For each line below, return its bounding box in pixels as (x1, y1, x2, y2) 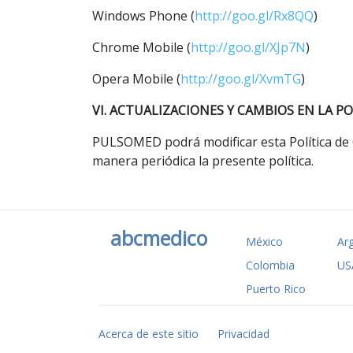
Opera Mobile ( (92, 69, 180, 87)
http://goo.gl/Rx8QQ (195, 6, 314, 24)
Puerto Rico (245, 281, 306, 296)
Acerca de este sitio (98, 325, 199, 341)
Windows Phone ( (92, 6, 195, 24)
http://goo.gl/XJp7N (191, 38, 306, 56)
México (245, 233, 283, 249)
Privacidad (217, 325, 269, 341)
